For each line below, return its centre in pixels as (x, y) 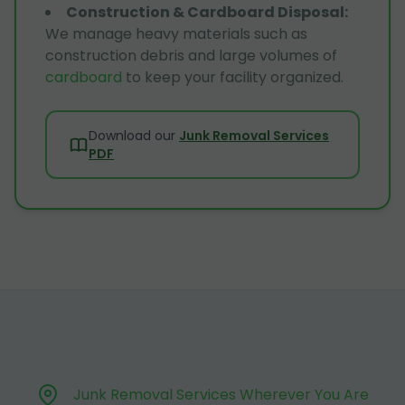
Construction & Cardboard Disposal (205, 13)
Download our (132, 136)
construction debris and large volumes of (191, 56)
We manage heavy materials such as (176, 34)
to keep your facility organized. (233, 78)
